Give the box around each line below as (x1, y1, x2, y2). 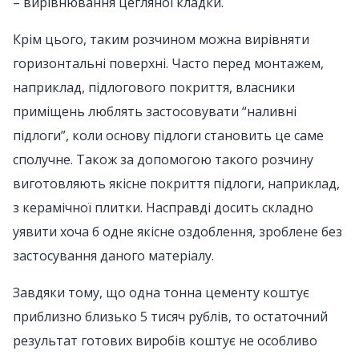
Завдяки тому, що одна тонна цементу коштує (13, 284, 309, 301)
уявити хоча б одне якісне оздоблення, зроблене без (13, 223, 342, 240)
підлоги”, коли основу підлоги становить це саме (13, 127, 324, 144)
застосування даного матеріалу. (13, 247, 214, 264)
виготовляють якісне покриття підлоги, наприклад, (13, 175, 340, 192)
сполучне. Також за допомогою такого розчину (13, 151, 313, 168)
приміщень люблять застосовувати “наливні (13, 103, 296, 120)
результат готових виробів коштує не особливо (13, 332, 317, 349)
